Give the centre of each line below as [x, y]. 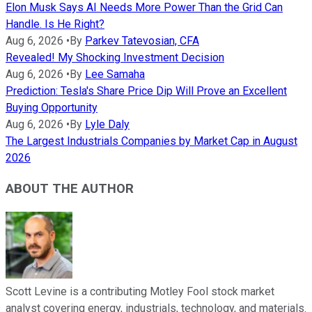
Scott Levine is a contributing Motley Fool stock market [140, 292]
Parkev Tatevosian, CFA [142, 40]
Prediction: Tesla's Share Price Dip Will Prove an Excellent [146, 91]
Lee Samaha [115, 74]
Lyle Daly [107, 124]
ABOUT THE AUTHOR [70, 189]
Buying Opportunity [52, 107]
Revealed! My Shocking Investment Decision [115, 57]
